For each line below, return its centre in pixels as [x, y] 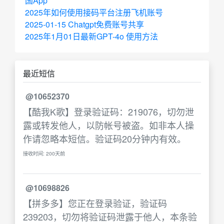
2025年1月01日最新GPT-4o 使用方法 [91, 36]
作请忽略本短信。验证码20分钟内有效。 [104, 138]
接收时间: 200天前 [44, 153]
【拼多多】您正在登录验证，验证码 [95, 203]
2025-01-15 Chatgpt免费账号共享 [84, 24]
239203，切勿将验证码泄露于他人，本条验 [110, 216]
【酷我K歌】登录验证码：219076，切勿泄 [108, 111]
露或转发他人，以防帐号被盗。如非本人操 [108, 125]
